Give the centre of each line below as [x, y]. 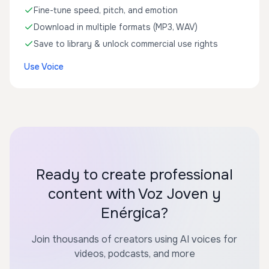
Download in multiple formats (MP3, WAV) [116, 27]
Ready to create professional [134, 175]
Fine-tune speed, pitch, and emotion [106, 10]
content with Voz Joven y [134, 194]
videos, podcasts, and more [134, 254]
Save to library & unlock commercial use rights [126, 44]
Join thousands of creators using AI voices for [134, 239]
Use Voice [44, 67]
